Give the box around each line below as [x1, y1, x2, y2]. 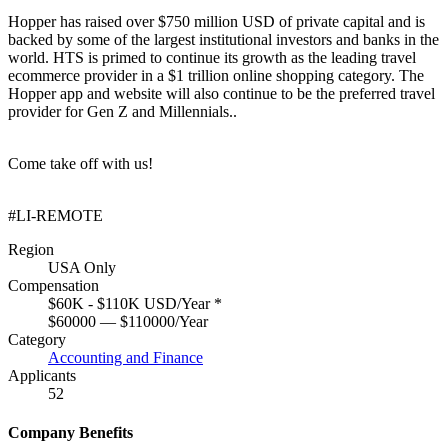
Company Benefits [8, 424, 133, 442]
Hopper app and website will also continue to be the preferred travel [8, 84, 435, 102]
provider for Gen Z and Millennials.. [8, 102, 237, 120]
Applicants [8, 366, 76, 384]
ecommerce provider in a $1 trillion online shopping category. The [8, 66, 424, 84]
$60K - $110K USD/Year [48, 294, 214, 312]
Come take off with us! [8, 154, 153, 172]
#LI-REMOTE [8, 206, 103, 224]
